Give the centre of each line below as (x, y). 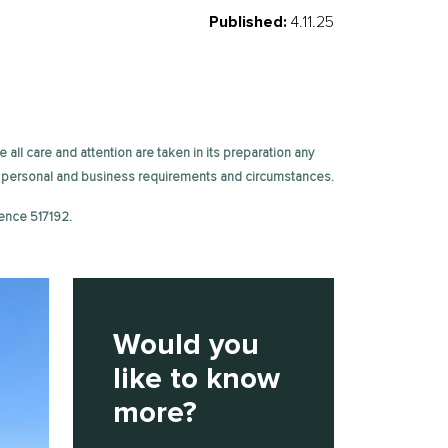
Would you (186, 345)
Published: (248, 22)
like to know (196, 379)
